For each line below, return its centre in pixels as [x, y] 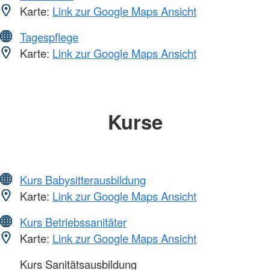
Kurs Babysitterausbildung [83, 180]
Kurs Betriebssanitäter [73, 222]
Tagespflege [49, 36]
